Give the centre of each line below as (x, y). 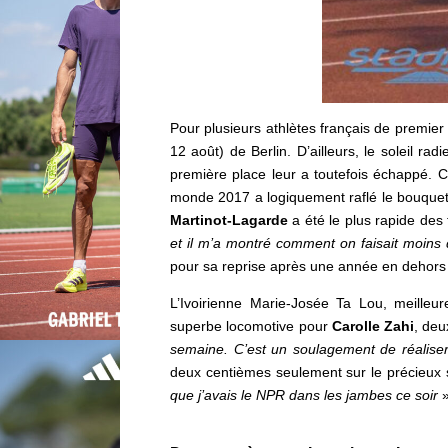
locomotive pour (277, 326)
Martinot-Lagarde (229, 220)
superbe (196, 326)
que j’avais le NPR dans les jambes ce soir (304, 395)
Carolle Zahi (373, 326)
